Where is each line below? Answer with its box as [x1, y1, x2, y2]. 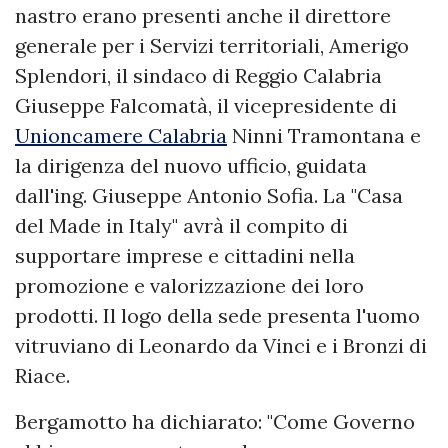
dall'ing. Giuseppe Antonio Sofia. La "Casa [15, 183, 403, 209]
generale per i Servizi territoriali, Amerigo [15, 33, 409, 59]
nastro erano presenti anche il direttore [15, 3, 391, 29]
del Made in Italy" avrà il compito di [15, 213, 348, 239]
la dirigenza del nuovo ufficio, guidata [15, 153, 367, 179]
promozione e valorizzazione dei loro [15, 273, 364, 299]
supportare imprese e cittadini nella [15, 243, 355, 269]
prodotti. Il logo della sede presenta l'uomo [15, 303, 420, 329]
